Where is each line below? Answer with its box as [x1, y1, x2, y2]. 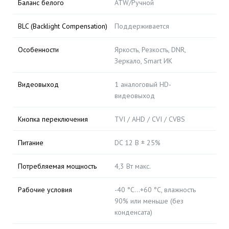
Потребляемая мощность [18, 162, 97, 171]
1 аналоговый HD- [114, 80, 171, 89]
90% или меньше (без [114, 196, 184, 205]
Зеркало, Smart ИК [114, 56, 172, 65]
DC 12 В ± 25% [114, 138, 161, 147]
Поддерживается [114, 21, 169, 31]
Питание [18, 138, 43, 147]
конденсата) [114, 208, 152, 217]
